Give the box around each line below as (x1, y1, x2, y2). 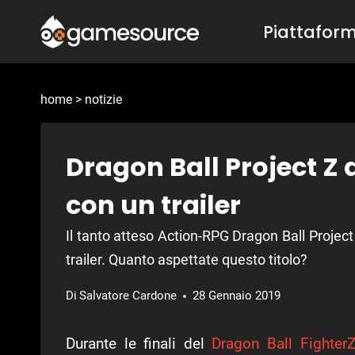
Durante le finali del (66, 334, 212, 353)
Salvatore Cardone (79, 288, 177, 303)
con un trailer (66, 187, 241, 223)
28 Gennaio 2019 (193, 288, 281, 303)
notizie (85, 92, 122, 108)
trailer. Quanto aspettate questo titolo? (66, 251, 307, 269)
